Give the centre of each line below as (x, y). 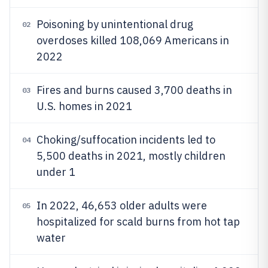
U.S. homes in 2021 (84, 106)
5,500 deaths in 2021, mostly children (131, 156)
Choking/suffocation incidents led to (126, 140)
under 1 (56, 172)
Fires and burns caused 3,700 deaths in (134, 90)
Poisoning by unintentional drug (115, 24)
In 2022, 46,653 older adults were (122, 205)
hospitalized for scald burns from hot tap (138, 222)
